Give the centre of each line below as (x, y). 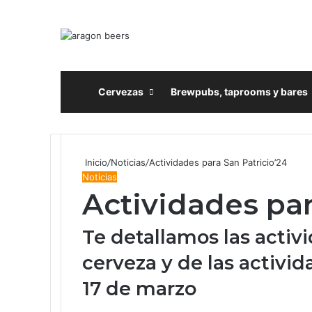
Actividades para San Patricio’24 (218, 162)
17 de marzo (139, 288)
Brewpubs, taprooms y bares (239, 91)
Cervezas (121, 91)
